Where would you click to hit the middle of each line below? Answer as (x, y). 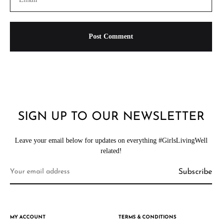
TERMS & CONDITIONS (147, 218)
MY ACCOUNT (28, 218)
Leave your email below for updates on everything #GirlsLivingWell (111, 141)
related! (111, 151)
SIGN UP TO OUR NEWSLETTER (111, 117)
